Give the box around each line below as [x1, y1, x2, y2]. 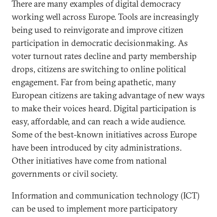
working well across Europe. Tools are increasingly [12, 11, 199, 22]
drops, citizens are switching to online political [12, 63, 186, 75]
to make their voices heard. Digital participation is [12, 103, 196, 114]
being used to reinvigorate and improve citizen [12, 24, 184, 35]
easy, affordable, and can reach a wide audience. [12, 116, 186, 127]
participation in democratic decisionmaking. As [12, 37, 188, 48]
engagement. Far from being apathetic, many [12, 77, 176, 88]
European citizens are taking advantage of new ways [12, 90, 205, 101]
